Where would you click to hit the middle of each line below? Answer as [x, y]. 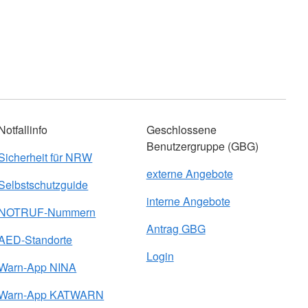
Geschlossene [181, 130]
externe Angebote [189, 174]
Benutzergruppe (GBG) [202, 146]
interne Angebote [188, 201]
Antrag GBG [176, 229]
